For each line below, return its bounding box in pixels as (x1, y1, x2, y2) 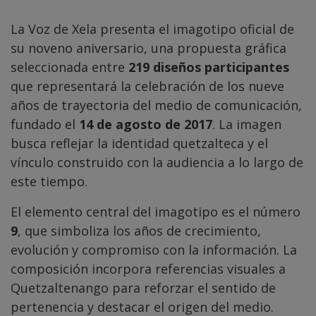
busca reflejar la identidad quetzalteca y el (11, 135, 268, 152)
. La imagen (212, 116, 281, 133)
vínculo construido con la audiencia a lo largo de (11, 154, 303, 171)
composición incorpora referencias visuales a (11, 260, 286, 278)
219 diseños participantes (128, 59, 289, 76)
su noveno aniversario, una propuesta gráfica (11, 39, 286, 57)
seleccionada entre (11, 59, 128, 76)
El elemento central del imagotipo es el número (11, 203, 300, 221)
